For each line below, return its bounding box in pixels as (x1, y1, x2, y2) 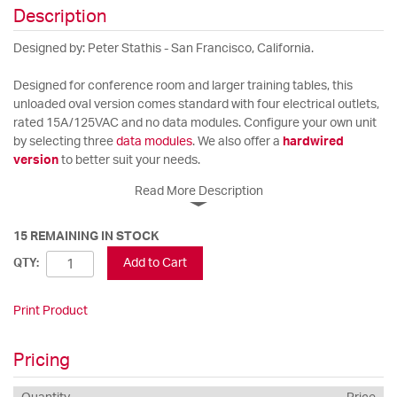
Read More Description (134, 185, 263, 198)
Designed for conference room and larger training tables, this (13, 80, 353, 93)
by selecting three (13, 136, 113, 149)
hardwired (283, 136, 344, 149)
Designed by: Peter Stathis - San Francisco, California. (13, 43, 314, 56)
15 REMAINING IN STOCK (13, 230, 159, 244)
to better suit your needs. (61, 154, 200, 167)
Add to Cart (123, 257, 187, 270)
